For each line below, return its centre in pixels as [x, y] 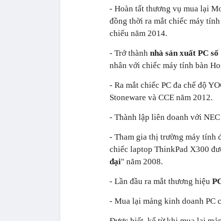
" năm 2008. [142, 161]
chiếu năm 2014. [138, 33]
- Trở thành [130, 53]
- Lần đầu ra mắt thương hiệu [161, 181]
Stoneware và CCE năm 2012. [161, 97]
